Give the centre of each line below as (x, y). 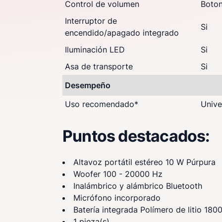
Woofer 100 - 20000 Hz (118, 174)
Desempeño (88, 85)
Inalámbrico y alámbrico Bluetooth (138, 186)
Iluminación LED (95, 50)
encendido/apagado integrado (122, 33)
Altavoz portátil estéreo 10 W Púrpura (144, 162)
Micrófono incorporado (117, 198)
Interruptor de (91, 21)
